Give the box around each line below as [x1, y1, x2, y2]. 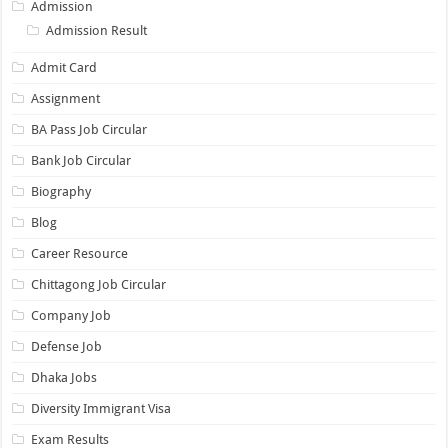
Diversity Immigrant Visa [31, 401, 172, 417]
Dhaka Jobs [31, 370, 98, 386]
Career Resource [31, 246, 129, 262]
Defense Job [31, 339, 103, 355]
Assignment [31, 91, 101, 107]
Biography [31, 184, 92, 200]
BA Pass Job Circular [31, 122, 148, 138]
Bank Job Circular [31, 153, 132, 169]
